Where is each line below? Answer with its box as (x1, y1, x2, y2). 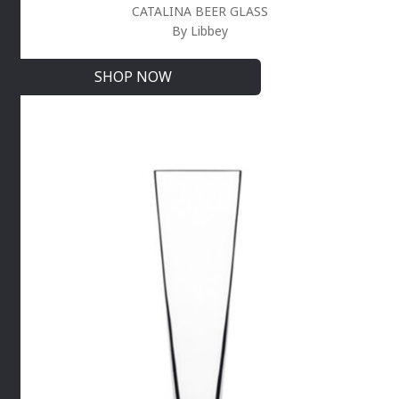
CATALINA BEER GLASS (131, 3, 268, 20)
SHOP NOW (94, 67, 172, 87)
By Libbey (171, 22, 228, 40)
